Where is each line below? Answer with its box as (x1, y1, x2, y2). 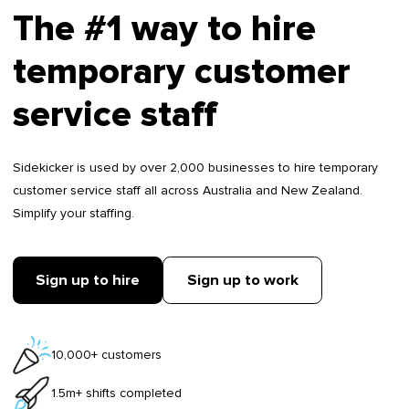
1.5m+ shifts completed (51, 385, 182, 402)
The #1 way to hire (13, 12, 316, 48)
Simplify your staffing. (13, 205, 134, 222)
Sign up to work (186, 271, 299, 290)
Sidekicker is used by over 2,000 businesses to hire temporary (13, 160, 378, 176)
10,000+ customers (51, 347, 162, 363)
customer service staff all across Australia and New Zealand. (13, 183, 362, 199)
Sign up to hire (36, 271, 141, 290)
